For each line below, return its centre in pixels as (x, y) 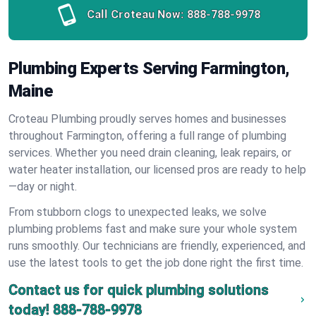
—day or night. (43, 187)
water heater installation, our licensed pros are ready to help (157, 170)
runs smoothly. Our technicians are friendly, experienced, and (157, 246)
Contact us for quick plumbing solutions (139, 290)
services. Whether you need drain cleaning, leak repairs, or (150, 153)
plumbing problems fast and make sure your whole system (153, 229)
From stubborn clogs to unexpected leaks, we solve (138, 212)
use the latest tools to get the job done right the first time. (156, 263)
